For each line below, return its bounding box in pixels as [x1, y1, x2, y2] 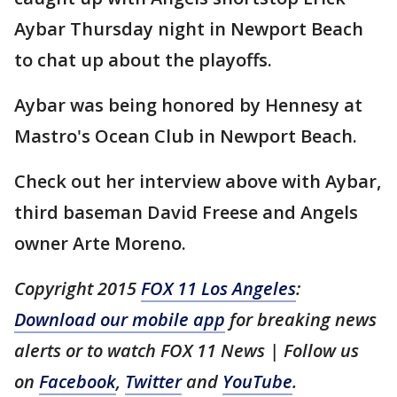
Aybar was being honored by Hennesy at [14, 93, 362, 117]
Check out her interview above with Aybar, [14, 169, 381, 193]
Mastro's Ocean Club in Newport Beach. [14, 124, 357, 148]
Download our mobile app [14, 307, 225, 331]
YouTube [222, 370, 292, 393]
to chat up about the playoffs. [14, 48, 272, 72]
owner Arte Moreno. [14, 231, 186, 255]
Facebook [39, 370, 116, 393]
